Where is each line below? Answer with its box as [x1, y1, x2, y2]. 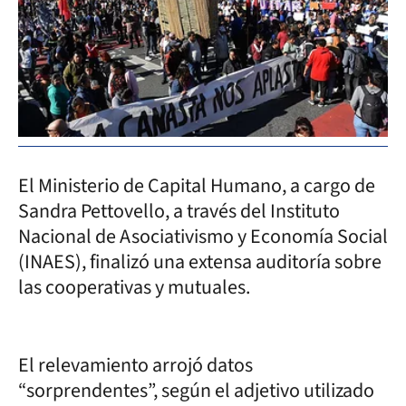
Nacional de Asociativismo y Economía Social [18, 221, 388, 251]
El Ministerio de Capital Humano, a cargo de [18, 170, 375, 200]
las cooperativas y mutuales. [18, 272, 250, 302]
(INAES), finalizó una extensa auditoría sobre [18, 246, 382, 276]
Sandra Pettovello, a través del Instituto [18, 196, 340, 226]
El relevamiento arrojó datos [18, 350, 253, 380]
